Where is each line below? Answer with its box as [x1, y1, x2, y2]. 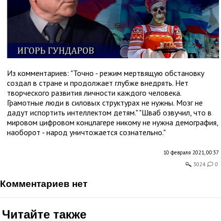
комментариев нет [6, 179, 87, 189]
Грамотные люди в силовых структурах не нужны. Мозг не [7, 98, 203, 108]
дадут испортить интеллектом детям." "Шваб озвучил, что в [7, 108, 212, 118]
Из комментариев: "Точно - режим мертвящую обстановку [7, 68, 204, 78]
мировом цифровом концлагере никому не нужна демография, [7, 117, 218, 128]
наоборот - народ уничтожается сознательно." [7, 127, 166, 138]
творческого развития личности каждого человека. [7, 88, 181, 98]
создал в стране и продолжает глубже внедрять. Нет [7, 78, 188, 88]
